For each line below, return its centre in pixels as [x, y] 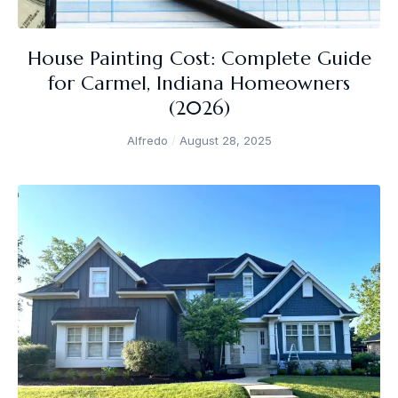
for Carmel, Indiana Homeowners [199, 83]
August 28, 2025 [223, 140]
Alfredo [149, 140]
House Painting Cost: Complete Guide [199, 58]
